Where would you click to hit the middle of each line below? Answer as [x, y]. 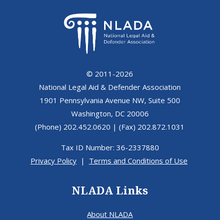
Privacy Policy [53, 161]
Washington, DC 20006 [110, 114]
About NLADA [110, 214]
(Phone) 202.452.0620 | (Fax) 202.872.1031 [110, 127]
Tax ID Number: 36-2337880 [110, 148]
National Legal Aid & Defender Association [110, 87]
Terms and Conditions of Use [138, 161]
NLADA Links [110, 191]
